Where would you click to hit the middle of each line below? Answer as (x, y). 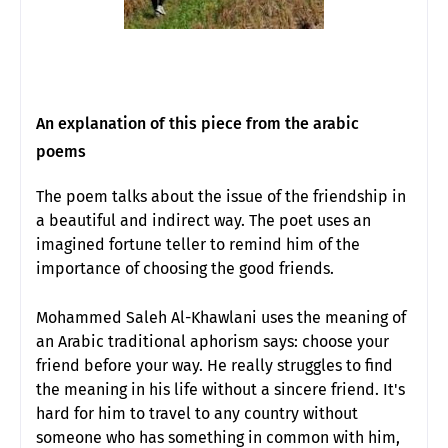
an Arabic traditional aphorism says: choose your (212, 341)
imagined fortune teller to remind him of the (198, 244)
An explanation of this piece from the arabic (197, 123)
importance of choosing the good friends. (185, 268)
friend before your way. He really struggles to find (214, 365)
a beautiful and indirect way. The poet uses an (203, 220)
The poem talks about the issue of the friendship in (221, 196)
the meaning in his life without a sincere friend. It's (220, 389)
